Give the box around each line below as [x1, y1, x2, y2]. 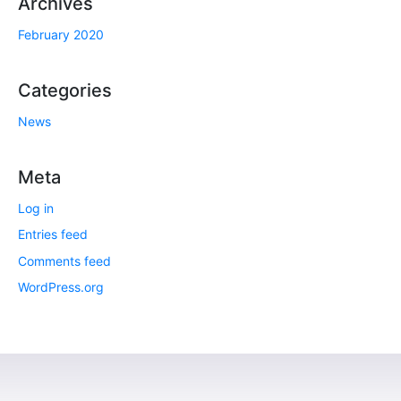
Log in [18, 200, 54, 216]
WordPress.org [18, 279, 104, 295]
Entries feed [18, 226, 88, 243]
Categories [18, 80, 112, 101]
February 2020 [18, 27, 104, 42]
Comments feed [18, 252, 111, 269]
